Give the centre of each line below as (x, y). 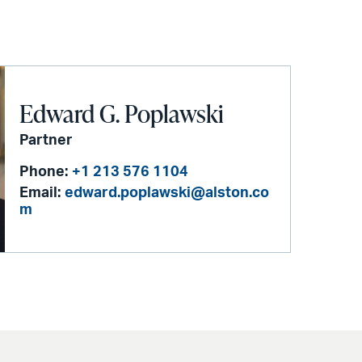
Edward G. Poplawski (122, 114)
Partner (46, 141)
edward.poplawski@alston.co (167, 194)
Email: (40, 194)
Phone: (44, 173)
